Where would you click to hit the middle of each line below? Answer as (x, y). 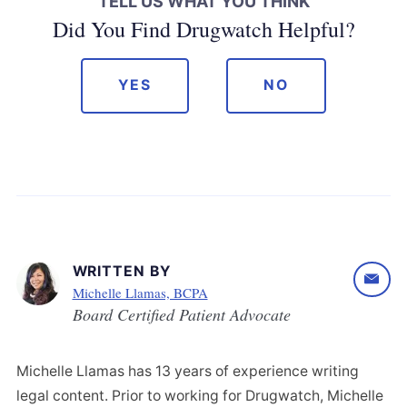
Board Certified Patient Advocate (181, 314)
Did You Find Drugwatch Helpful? (203, 29)
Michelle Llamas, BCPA (140, 292)
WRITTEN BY (121, 271)
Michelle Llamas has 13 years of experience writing (188, 371)
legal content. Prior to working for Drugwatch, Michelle (200, 395)
